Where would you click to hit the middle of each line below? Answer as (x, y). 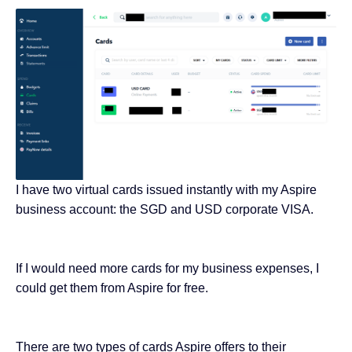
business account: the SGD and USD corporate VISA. (165, 209)
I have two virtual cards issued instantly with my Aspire (166, 189)
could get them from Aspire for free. (112, 288)
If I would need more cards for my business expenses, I (167, 268)
